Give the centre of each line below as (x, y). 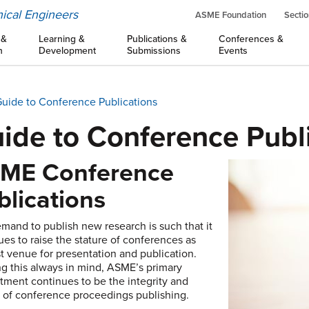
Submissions (154, 51)
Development (67, 51)
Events (233, 51)
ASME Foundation (231, 15)
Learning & (61, 39)
